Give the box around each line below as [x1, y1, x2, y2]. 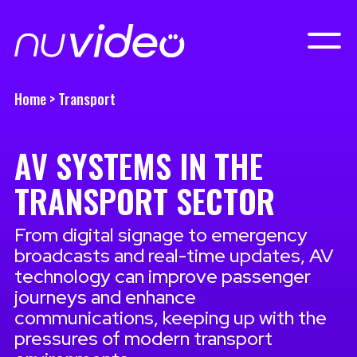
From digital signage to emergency [14, 222, 308, 247]
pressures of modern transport [14, 325, 273, 351]
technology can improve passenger [14, 263, 311, 288]
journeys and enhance [14, 284, 196, 309]
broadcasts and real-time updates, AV [14, 242, 334, 268]
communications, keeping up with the [14, 304, 327, 330]
